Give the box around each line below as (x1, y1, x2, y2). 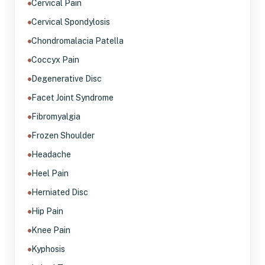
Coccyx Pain (31, 54, 79, 64)
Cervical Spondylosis (31, 17, 110, 27)
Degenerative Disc (31, 73, 102, 83)
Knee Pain (31, 225, 70, 235)
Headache (31, 149, 71, 159)
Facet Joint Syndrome (31, 92, 114, 102)
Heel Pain (31, 168, 69, 178)
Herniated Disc (31, 187, 88, 197)
